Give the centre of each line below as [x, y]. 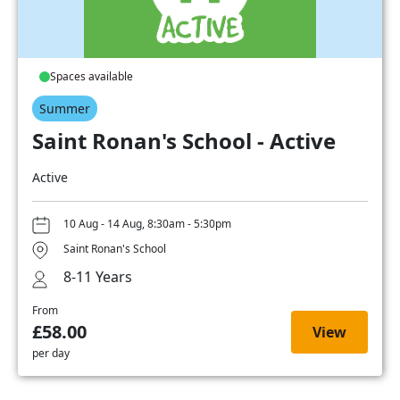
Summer [65, 108]
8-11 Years [98, 276]
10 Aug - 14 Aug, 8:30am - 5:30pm [147, 224]
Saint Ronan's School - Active [184, 140]
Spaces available [92, 76]
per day [51, 353]
